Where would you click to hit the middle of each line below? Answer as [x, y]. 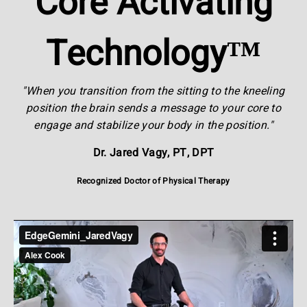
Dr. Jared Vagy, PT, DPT [153, 153]
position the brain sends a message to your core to [153, 108]
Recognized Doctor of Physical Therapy [153, 181]
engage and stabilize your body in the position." [153, 125]
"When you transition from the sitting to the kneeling [153, 91]
